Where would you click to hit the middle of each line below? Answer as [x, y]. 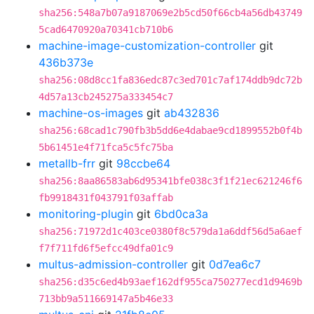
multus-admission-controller [113, 264]
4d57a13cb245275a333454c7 [106, 97]
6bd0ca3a [181, 214]
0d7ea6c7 [235, 264]
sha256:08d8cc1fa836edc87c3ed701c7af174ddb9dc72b [170, 80]
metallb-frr [67, 163]
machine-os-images [91, 113]
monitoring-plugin [86, 214]
